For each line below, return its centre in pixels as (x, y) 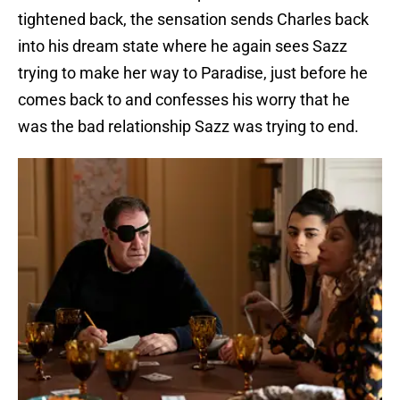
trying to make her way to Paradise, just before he (193, 73)
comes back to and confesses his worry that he (184, 100)
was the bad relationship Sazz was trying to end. (190, 127)
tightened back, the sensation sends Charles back (193, 20)
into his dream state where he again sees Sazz (183, 46)
